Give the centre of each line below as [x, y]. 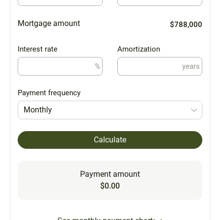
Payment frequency [49, 93]
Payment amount [110, 174]
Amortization [139, 49]
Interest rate [38, 49]
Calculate [110, 139]
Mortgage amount [49, 23]
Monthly [38, 110]
